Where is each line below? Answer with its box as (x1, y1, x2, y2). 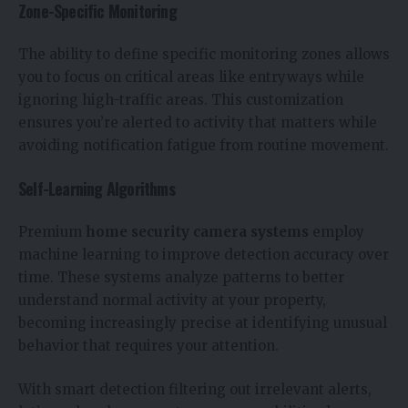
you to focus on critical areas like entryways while (18, 68, 364, 87)
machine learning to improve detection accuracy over (18, 246, 389, 264)
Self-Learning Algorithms (18, 176, 175, 200)
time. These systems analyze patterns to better (18, 269, 344, 287)
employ (309, 223, 364, 241)
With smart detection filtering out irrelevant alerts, (18, 380, 372, 398)
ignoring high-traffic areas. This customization (18, 91, 343, 109)
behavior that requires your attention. (18, 337, 279, 355)
